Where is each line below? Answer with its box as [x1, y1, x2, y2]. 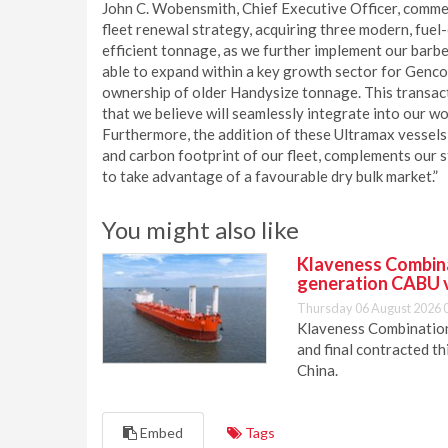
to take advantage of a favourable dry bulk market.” [102, 167, 438, 185]
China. [297, 361, 338, 379]
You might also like [102, 215, 299, 244]
